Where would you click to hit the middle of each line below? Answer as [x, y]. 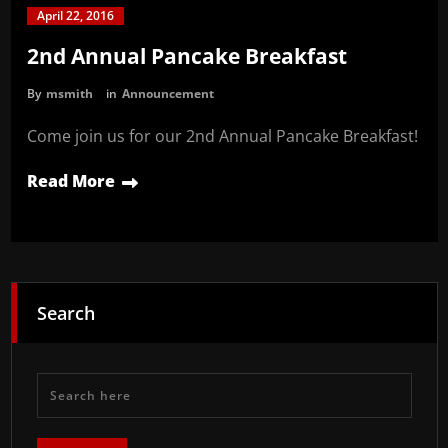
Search [65, 313]
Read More [70, 181]
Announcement [167, 94]
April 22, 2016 [75, 16]
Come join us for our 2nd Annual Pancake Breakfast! [222, 136]
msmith [69, 94]
